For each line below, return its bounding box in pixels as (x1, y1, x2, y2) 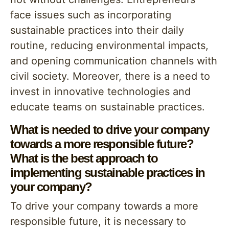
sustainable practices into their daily (10, 24, 184, 36)
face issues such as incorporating (10, 9, 171, 21)
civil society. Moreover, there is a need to (10, 70, 210, 82)
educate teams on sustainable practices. (10, 101, 205, 113)
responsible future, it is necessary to (10, 215, 186, 227)
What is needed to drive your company (10, 123, 209, 136)
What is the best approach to (10, 151, 157, 165)
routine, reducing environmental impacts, (10, 39, 209, 52)
